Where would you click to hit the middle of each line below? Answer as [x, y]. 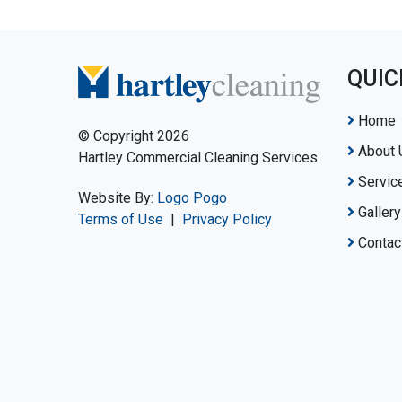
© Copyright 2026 [134, 136]
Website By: [118, 197]
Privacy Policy [227, 219]
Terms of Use [121, 219]
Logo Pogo [192, 197]
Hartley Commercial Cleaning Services [198, 158]
